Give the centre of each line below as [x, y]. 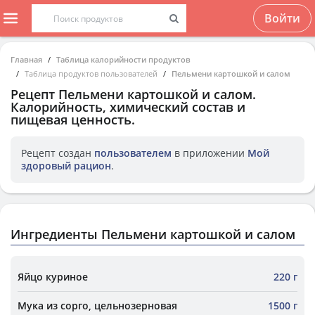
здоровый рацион [66, 166]
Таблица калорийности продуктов [123, 59]
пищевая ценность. [73, 120]
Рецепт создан [58, 153]
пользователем [133, 153]
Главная [26, 59]
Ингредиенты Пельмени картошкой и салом [153, 234]
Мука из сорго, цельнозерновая [97, 306]
